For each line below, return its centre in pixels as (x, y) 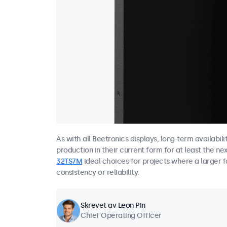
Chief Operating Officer (121, 216)
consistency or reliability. (98, 173)
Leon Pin (131, 205)
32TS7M (69, 161)
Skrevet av (99, 205)
